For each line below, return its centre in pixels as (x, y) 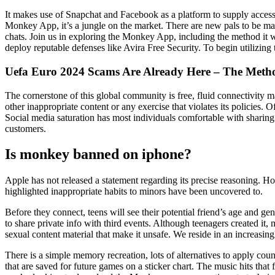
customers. (25, 128)
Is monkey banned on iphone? (98, 154)
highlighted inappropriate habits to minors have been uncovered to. (134, 192)
